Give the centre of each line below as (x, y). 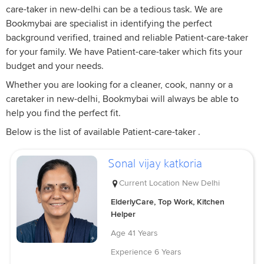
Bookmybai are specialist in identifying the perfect (109, 24)
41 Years (143, 233)
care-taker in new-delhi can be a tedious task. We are (114, 10)
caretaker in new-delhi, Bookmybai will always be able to (122, 99)
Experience (132, 252)
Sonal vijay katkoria (155, 164)
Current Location (150, 183)
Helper (123, 214)
